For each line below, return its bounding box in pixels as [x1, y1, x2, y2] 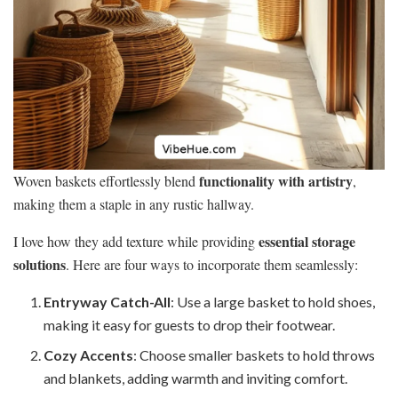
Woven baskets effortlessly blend [13, 171, 199, 190]
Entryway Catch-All [44, 292, 171, 310]
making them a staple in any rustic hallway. [13, 194, 254, 213]
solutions [13, 253, 66, 275]
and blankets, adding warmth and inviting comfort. [44, 369, 348, 386]
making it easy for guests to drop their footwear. [44, 315, 336, 333]
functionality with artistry [199, 170, 353, 191]
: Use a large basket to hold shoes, [171, 292, 376, 310]
